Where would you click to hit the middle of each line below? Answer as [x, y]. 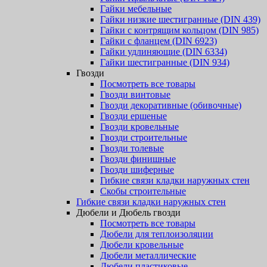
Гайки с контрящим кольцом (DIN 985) [179, 30]
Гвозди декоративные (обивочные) [171, 105]
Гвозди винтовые [135, 94]
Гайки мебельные [136, 9]
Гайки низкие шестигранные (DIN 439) [180, 19]
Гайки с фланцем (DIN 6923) [159, 41]
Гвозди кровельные [139, 127]
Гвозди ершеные [133, 116]
